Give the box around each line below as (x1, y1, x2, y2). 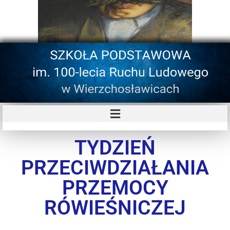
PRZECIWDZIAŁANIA (21, 156, 209, 180)
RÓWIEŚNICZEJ (44, 196, 186, 220)
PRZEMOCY (62, 176, 168, 200)
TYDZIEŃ (74, 136, 156, 160)
